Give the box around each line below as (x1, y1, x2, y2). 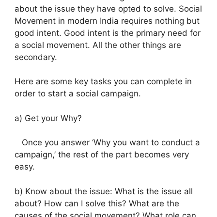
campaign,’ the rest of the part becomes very (15, 150, 189, 160)
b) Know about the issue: (15, 186, 115, 196)
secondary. (15, 52, 57, 62)
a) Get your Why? (15, 113, 82, 123)
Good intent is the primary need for (64, 28, 201, 38)
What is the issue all (115, 186, 193, 196)
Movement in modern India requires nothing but (15, 15, 200, 26)
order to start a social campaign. (15, 89, 141, 99)
